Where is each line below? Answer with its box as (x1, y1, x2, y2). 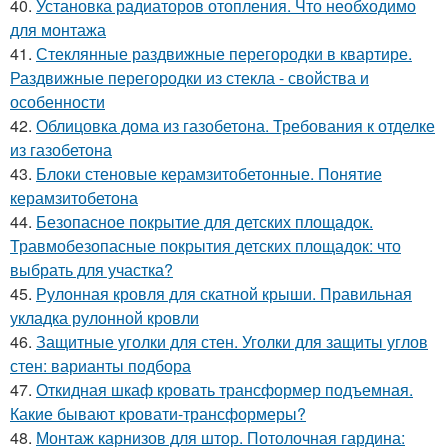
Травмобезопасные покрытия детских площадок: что (10, 234, 401, 258)
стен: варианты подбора (10, 354, 191, 378)
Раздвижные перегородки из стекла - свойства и (10, 66, 369, 90)
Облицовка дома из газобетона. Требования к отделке (36, 114, 435, 138)
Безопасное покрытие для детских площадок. (36, 210, 373, 234)
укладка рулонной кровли (10, 306, 199, 330)
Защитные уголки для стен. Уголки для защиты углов (36, 330, 428, 354)
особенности (10, 90, 105, 114)
